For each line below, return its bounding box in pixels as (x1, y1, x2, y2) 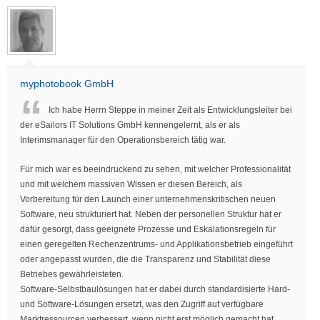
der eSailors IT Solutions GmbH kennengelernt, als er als (20, 120, 240, 131)
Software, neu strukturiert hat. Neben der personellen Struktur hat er (20, 209, 281, 220)
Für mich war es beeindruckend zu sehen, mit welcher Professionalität (20, 164, 291, 175)
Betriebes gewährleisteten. (20, 269, 124, 280)
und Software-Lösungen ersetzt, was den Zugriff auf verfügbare (20, 299, 264, 310)
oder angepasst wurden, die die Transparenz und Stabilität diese (20, 254, 271, 265)
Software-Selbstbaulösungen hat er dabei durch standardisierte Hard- (20, 284, 290, 295)
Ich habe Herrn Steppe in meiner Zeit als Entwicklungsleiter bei (49, 105, 292, 116)
